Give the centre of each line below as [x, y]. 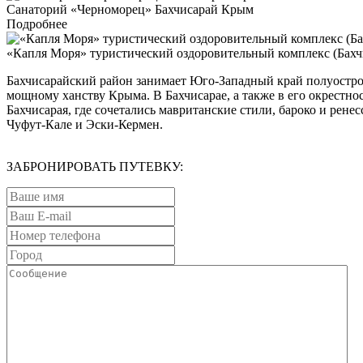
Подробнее [37, 24]
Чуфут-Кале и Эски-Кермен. [85, 125]
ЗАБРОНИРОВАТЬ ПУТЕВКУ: [95, 167]
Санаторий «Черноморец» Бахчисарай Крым [130, 10]
